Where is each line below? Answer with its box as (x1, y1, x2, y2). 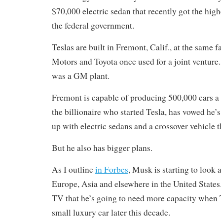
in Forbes (95, 163, 128, 175)
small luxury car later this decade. (51, 206, 170, 218)
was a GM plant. (51, 70, 110, 81)
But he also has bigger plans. (51, 142, 152, 153)
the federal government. (51, 19, 134, 31)
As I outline (51, 163, 95, 175)
